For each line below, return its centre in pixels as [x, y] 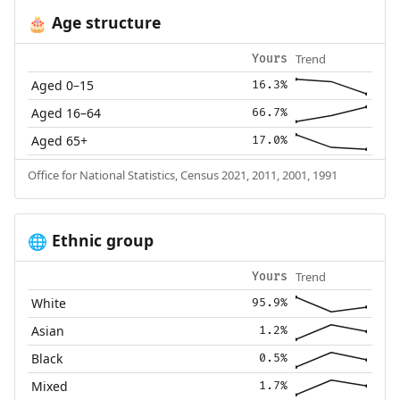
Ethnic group [100, 241]
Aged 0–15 [63, 86]
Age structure [104, 23]
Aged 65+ [60, 141]
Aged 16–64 [67, 113]
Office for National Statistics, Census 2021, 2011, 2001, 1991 [182, 175]
